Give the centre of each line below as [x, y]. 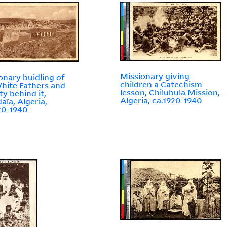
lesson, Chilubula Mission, [170, 92]
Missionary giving [155, 76]
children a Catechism [161, 84]
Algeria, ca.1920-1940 [161, 101]
